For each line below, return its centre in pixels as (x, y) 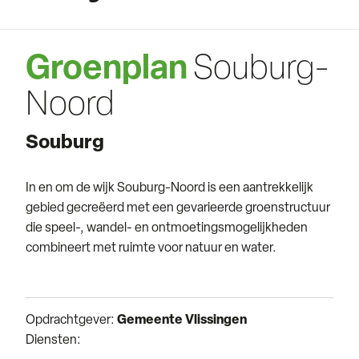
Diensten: (53, 340)
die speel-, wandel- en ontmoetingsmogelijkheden (167, 228)
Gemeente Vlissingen (182, 320)
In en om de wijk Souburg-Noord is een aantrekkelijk (169, 188)
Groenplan (107, 70)
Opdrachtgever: (71, 320)
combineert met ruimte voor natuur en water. (151, 248)
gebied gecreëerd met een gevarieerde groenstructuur (178, 208)
